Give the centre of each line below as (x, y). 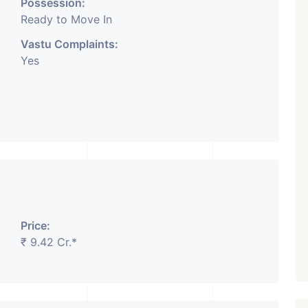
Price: (35, 225)
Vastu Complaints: (69, 44)
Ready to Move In (66, 19)
